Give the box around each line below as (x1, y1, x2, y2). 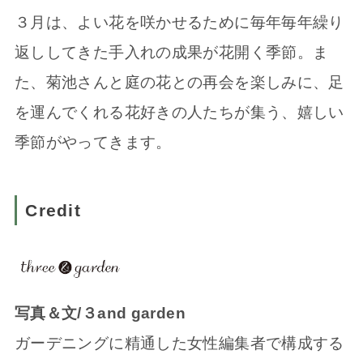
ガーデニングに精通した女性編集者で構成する (14, 334, 344, 352)
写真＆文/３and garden (14, 304, 186, 322)
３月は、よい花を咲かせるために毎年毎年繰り (14, 14, 344, 32)
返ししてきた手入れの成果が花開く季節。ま (14, 44, 329, 62)
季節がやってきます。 (14, 134, 172, 152)
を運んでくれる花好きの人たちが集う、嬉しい (14, 104, 344, 122)
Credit (25, 200, 81, 220)
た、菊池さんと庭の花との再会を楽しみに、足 (14, 74, 344, 92)
